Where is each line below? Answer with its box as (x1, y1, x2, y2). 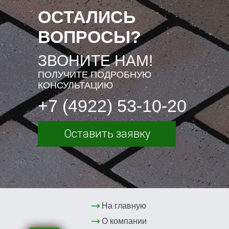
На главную (101, 201, 146, 211)
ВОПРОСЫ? (38, 27, 141, 47)
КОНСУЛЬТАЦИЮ (38, 80, 113, 91)
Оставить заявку (63, 127, 150, 141)
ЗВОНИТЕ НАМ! (38, 52, 153, 70)
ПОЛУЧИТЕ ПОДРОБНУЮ (38, 70, 151, 80)
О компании (101, 217, 147, 226)
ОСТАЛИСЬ (38, 7, 135, 27)
